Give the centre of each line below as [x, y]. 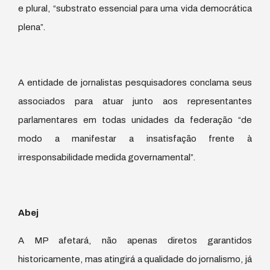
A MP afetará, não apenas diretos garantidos [135, 240]
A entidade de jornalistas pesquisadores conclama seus [135, 82]
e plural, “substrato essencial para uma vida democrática [135, 8]
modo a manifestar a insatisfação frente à [135, 138]
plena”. [32, 27]
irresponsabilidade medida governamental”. [107, 157]
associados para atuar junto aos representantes [135, 101]
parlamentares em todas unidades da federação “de [135, 120]
